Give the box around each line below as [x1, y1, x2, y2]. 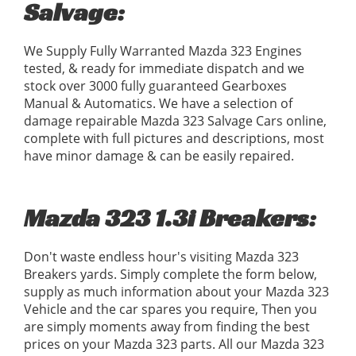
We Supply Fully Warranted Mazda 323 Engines [24, 42, 302, 60]
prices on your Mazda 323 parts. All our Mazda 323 [24, 335, 324, 354]
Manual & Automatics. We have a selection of [24, 95, 292, 113]
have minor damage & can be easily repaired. [24, 147, 294, 165]
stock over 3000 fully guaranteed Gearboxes [24, 77, 287, 95]
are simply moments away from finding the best [24, 318, 310, 336]
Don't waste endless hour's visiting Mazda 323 [24, 248, 299, 266]
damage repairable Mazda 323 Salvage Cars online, [24, 112, 327, 130]
